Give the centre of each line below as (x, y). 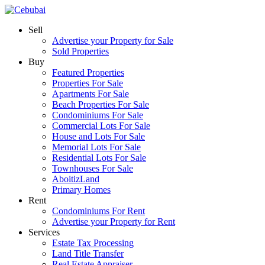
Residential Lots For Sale (99, 158)
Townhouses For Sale (93, 168)
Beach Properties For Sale (101, 104)
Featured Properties (88, 72)
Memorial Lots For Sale (96, 147)
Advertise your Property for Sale (113, 41)
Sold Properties (80, 51)
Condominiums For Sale (98, 115)
